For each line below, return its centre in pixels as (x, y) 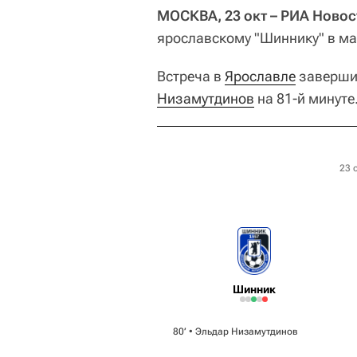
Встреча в (191, 76)
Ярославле (260, 76)
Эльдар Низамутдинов (247, 331)
